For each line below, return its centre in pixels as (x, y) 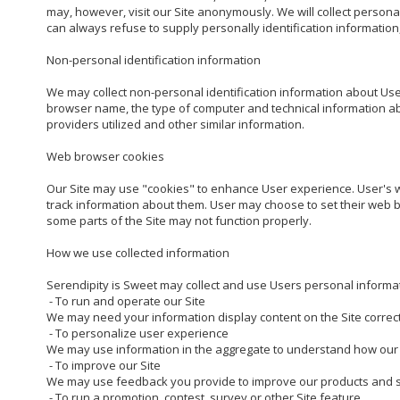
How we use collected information (138, 253)
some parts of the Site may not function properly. (179, 221)
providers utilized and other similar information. (175, 125)
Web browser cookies (105, 157)
